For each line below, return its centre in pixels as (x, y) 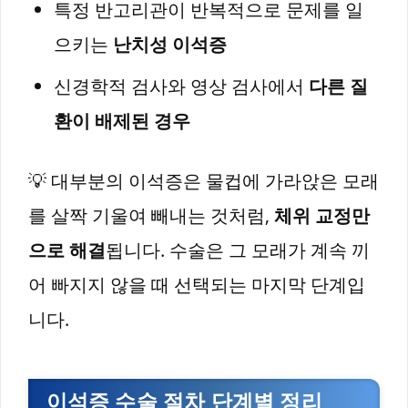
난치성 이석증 (170, 45)
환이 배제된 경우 (122, 121)
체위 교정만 (322, 216)
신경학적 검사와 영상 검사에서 (181, 87)
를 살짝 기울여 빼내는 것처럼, (151, 216)
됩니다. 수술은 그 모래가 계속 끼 (238, 250)
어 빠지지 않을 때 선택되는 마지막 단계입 (197, 285)
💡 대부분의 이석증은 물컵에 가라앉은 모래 (204, 181)
